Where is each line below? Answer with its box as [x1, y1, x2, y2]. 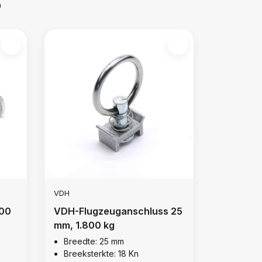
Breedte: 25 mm [63, 236, 124, 246]
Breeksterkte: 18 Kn [63, 248, 139, 258]
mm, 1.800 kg [53, 219, 115, 231]
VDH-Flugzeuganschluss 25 [53, 205, 182, 217]
